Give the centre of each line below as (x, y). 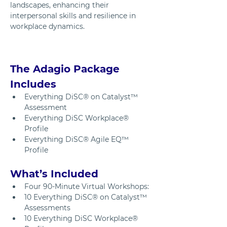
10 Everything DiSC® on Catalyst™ (87, 197)
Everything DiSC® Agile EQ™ (78, 139)
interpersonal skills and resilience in (74, 16)
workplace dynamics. (47, 27)
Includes (33, 84)
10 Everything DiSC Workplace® (82, 218)
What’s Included (54, 174)
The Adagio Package (66, 69)
